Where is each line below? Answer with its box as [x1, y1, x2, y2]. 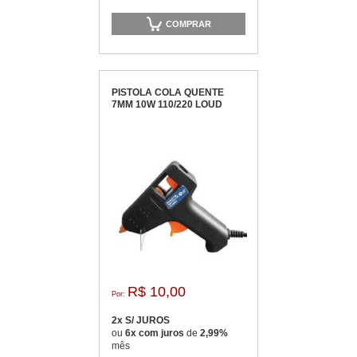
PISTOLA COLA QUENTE [112, 87, 224, 98]
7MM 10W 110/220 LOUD [112, 99, 222, 110]
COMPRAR [166, 18, 211, 29]
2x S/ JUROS [112, 315, 170, 326]
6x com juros [125, 328, 186, 339]
